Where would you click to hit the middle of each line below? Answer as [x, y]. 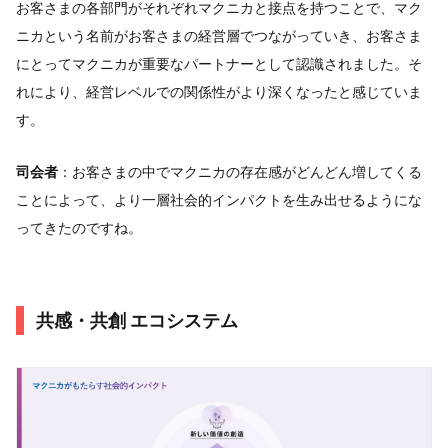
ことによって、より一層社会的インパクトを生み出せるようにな [219, 200]
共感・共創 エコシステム [137, 321]
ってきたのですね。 [79, 228]
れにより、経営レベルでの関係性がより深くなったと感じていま [219, 92]
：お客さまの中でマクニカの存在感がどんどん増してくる [240, 172]
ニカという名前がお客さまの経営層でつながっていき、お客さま [219, 36]
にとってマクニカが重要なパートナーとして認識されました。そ [219, 64]
